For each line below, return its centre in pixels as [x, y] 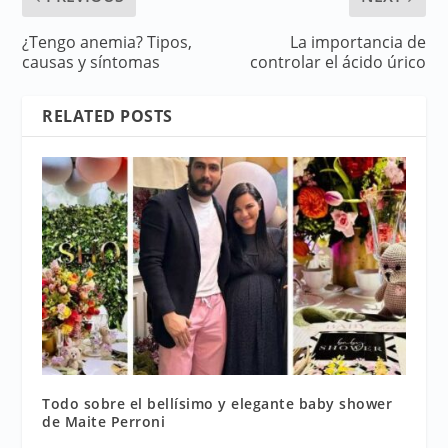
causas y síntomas [91, 62]
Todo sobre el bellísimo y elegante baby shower [217, 404]
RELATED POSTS [107, 116]
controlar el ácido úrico [337, 62]
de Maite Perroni [104, 422]
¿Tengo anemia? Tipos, [107, 42]
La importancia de [357, 42]
